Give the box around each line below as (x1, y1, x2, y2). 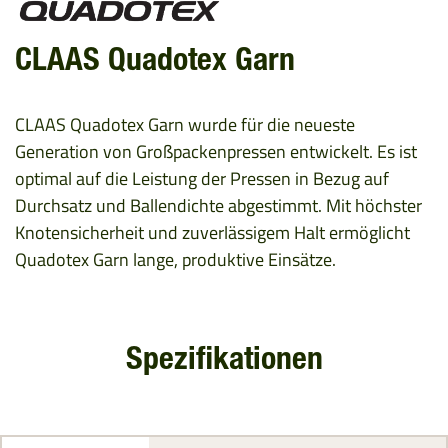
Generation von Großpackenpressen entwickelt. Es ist (15, 138, 417, 165)
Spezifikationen (125, 346, 323, 378)
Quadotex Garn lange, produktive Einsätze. (15, 246, 336, 273)
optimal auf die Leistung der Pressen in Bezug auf (15, 165, 389, 192)
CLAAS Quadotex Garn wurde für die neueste (15, 111, 355, 138)
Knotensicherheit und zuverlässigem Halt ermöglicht (15, 219, 410, 246)
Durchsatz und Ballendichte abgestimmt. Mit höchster (15, 192, 422, 219)
